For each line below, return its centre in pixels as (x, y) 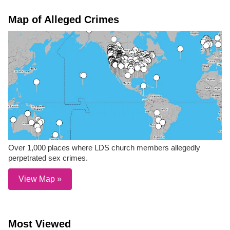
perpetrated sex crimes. (48, 158)
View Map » (40, 179)
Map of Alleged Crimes (64, 20)
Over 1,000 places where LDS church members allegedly (104, 148)
